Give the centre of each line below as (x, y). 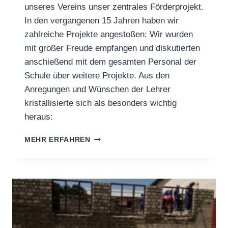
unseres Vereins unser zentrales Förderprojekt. (114, 7)
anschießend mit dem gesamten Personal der (110, 62)
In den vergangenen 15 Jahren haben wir (102, 21)
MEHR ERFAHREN (58, 140)
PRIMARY (107, 169)
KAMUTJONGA (117, 159)
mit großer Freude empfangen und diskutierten (112, 48)
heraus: (39, 117)
